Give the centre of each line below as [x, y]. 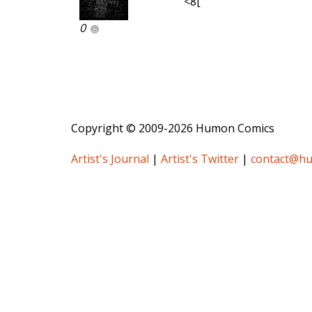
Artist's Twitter [200, 159]
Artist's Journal [110, 159]
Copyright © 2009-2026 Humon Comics [173, 128]
